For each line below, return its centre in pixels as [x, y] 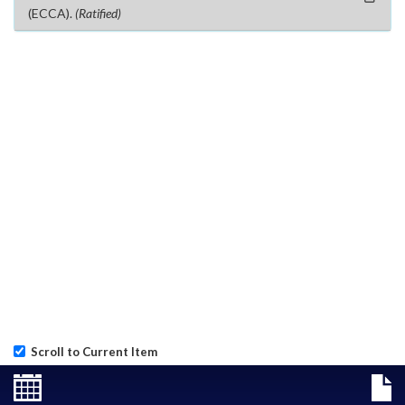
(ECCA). [52, 13]
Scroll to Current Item [91, 351]
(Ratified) [98, 13]
